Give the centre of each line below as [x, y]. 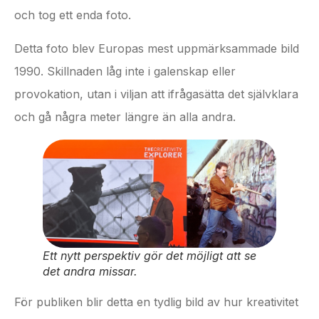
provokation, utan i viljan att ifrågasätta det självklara [156, 94]
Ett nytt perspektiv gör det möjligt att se [150, 256]
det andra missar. [90, 272]
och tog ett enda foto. [73, 15]
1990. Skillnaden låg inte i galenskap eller [125, 71]
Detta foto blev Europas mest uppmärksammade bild [157, 48]
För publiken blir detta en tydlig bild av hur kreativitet [156, 302]
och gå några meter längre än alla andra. [125, 116]
